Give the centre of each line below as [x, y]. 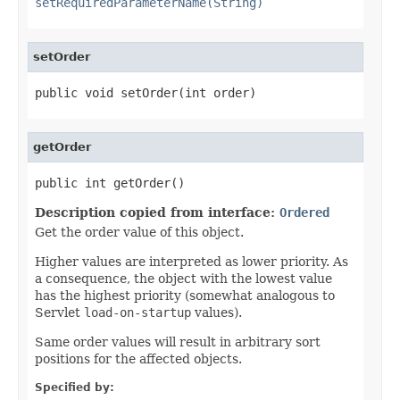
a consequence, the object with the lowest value [183, 278]
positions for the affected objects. [138, 358]
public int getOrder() [110, 183]
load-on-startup [137, 312]
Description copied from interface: [157, 212]
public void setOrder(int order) [146, 92]
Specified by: [75, 387]
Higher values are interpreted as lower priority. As [192, 261]
